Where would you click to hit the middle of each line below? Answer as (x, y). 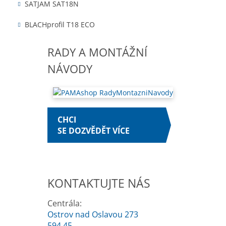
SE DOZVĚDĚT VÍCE (94, 131)
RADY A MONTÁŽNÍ (97, 52)
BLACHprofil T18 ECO (61, 25)
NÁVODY (70, 69)
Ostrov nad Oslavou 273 (93, 215)
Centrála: (65, 204)
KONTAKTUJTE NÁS (99, 183)
